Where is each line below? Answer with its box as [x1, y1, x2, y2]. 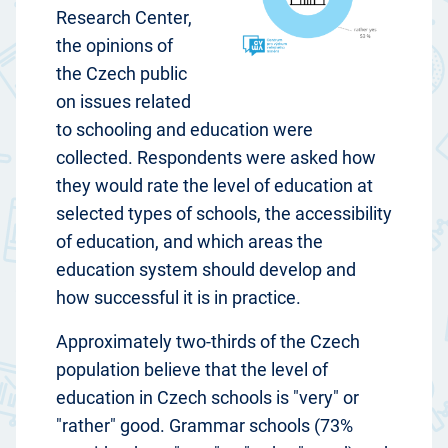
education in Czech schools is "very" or [56, 387, 359, 409]
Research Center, [56, 7, 192, 29]
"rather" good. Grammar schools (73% [56, 415, 353, 437]
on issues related [56, 91, 191, 113]
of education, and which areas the [56, 231, 323, 253]
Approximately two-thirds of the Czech [56, 331, 360, 353]
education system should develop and [56, 259, 356, 281]
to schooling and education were [56, 119, 313, 141]
